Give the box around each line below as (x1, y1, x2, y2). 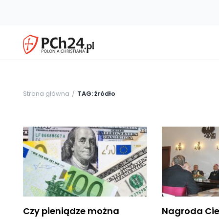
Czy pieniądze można (23, 204, 119, 217)
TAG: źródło (77, 89, 115, 98)
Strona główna (23, 89, 69, 98)
